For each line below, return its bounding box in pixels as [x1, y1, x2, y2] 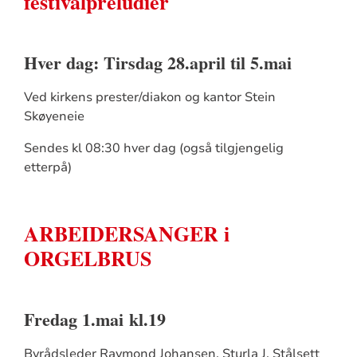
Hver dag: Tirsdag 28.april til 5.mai [23, 49, 292, 76]
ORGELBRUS [23, 242, 151, 273]
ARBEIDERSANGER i [23, 218, 229, 249]
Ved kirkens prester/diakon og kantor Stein [23, 88, 276, 106]
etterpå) [23, 158, 72, 176]
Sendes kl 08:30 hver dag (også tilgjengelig [23, 139, 284, 157]
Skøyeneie [23, 107, 84, 125]
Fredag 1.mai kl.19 [23, 305, 166, 332]
